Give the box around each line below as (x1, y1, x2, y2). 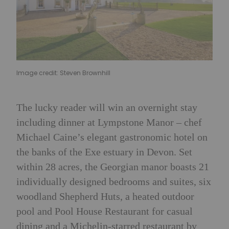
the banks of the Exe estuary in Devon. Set (16, 146, 192, 158)
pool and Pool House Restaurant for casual (16, 205, 193, 217)
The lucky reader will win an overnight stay (16, 102, 197, 113)
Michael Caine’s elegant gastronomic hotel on (16, 131, 208, 143)
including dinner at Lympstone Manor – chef (16, 117, 202, 128)
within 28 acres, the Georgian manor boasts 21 (16, 161, 209, 173)
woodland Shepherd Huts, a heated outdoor (16, 191, 194, 202)
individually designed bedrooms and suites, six (16, 176, 211, 188)
